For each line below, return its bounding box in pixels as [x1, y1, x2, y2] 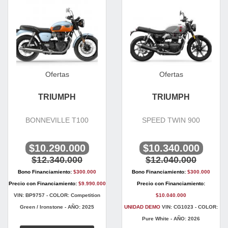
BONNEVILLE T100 [25, 116, 89, 125]
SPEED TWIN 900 [142, 116, 200, 125]
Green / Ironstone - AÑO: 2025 [20, 204, 94, 210]
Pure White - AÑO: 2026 [142, 216, 200, 222]
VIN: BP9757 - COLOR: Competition [14, 192, 100, 198]
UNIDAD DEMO [124, 204, 160, 210]
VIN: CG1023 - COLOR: [160, 204, 218, 210]
